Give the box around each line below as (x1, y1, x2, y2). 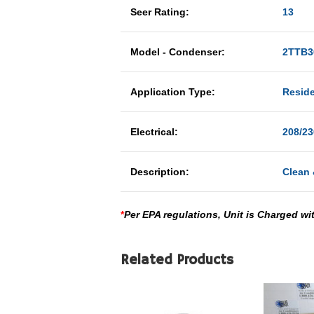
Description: (128, 166, 192, 177)
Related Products (121, 252, 233, 269)
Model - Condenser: (128, 46, 228, 57)
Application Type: (128, 86, 218, 97)
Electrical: (128, 126, 181, 137)
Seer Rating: (128, 6, 192, 18)
